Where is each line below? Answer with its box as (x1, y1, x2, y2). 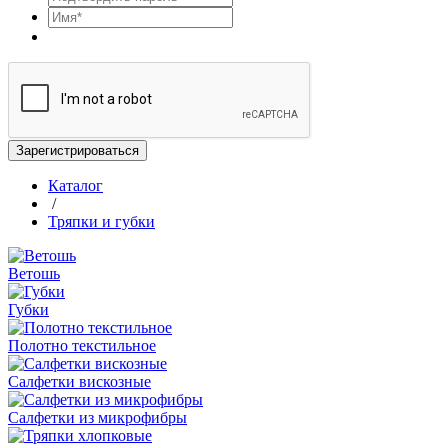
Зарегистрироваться (16, 142, 139, 158)
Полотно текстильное (8, 336, 156, 354)
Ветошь (8, 264, 60, 282)
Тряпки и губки (48, 212, 155, 230)
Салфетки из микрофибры (8, 408, 187, 426)
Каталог (48, 176, 103, 194)
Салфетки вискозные (8, 372, 151, 390)
